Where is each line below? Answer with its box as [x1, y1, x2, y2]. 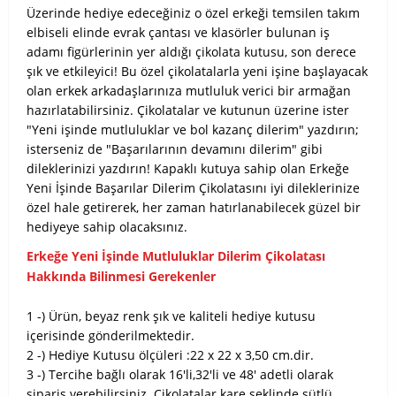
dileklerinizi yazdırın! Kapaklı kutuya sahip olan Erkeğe [27, 160, 349, 177]
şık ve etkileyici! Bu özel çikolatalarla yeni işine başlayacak [27, 63, 368, 80]
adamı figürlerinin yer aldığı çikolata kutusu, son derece [27, 43, 356, 60]
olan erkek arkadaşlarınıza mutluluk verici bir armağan [27, 82, 351, 99]
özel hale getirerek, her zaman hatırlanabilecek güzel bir [27, 199, 361, 216]
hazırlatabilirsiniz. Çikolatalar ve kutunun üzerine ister [27, 102, 349, 118]
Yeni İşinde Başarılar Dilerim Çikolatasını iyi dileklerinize [27, 179, 360, 196]
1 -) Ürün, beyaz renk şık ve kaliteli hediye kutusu [27, 308, 316, 324]
